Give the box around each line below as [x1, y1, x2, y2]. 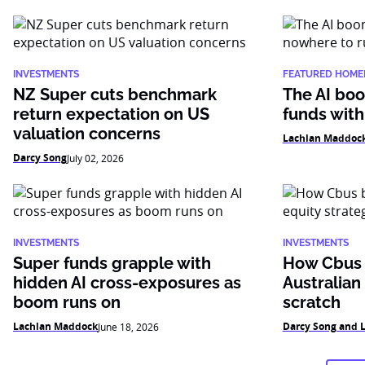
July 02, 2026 [67, 152, 124, 165]
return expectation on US [13, 104, 209, 124]
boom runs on [13, 292, 125, 312]
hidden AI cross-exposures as [13, 273, 241, 292]
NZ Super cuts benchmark [13, 85, 217, 104]
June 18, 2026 [98, 320, 159, 333]
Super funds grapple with [13, 253, 211, 273]
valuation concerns [13, 124, 161, 143]
